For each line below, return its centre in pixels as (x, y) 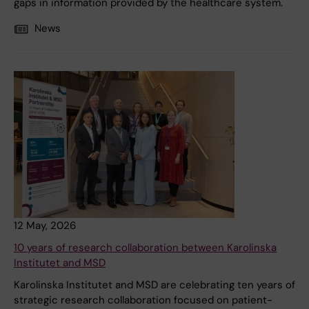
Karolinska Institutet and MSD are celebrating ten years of (154, 285)
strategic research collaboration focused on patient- (143, 300)
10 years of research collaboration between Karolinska (145, 248)
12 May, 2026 (45, 226)
